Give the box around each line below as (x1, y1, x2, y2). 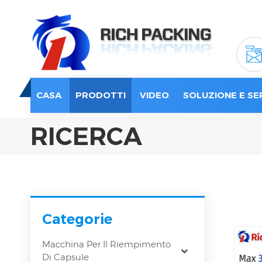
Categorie (42, 211, 112, 228)
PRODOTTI (75, 89, 126, 101)
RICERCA (30, 121, 142, 152)
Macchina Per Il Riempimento (42, 239, 171, 250)
